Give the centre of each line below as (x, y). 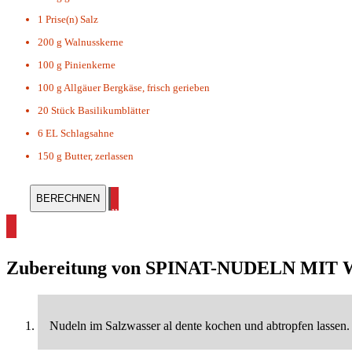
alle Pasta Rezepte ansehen (172, 213)
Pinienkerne (90, 65)
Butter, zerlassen (99, 156)
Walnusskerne (94, 42)
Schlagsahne (87, 134)
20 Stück (57, 111)
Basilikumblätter (114, 111)
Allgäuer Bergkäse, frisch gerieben (137, 88)
